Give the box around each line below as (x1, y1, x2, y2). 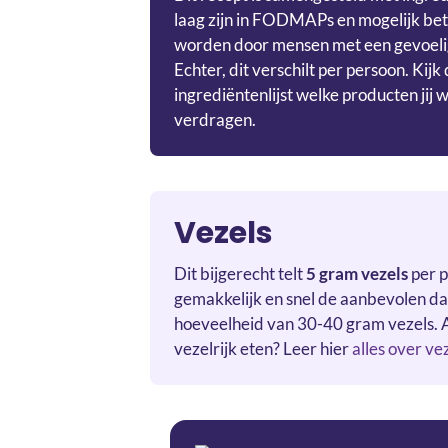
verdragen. (174, 108, 256, 130)
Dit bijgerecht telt (174, 262, 306, 284)
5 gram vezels (306, 262, 408, 284)
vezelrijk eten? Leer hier (174, 337, 352, 359)
